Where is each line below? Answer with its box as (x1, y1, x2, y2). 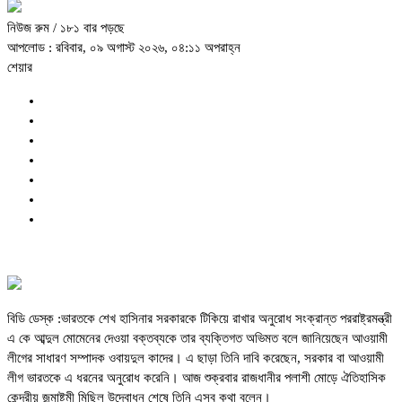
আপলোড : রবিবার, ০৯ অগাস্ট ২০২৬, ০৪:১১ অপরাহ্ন (7, 40, 240, 56)
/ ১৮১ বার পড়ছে (53, 21, 125, 36)
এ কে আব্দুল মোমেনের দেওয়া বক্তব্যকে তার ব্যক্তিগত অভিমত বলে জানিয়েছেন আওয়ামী (7, 331, 388, 346)
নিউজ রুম (7, 21, 53, 36)
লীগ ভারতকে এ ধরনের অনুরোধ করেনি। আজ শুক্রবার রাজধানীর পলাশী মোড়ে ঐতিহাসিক (7, 371, 386, 386)
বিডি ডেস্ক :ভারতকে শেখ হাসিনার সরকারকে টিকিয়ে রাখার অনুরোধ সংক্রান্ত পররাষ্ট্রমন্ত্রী (7, 311, 392, 327)
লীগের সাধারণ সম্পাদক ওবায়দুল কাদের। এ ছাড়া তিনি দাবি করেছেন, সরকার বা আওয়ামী (7, 351, 384, 366)
